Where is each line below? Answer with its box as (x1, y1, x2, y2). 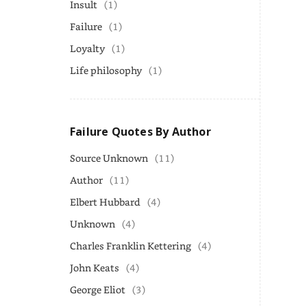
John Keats (70, 261, 119, 274)
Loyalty (70, 42, 105, 55)
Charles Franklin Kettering (70, 239, 191, 252)
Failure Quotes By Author (70, 124, 211, 139)
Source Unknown (70, 151, 148, 164)
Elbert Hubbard (70, 195, 140, 208)
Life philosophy (70, 64, 142, 77)
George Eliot (70, 283, 125, 296)
